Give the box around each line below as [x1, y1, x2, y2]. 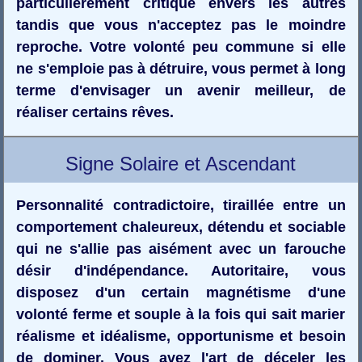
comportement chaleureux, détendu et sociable [16, 218, 346, 235]
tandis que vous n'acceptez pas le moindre [16, 16, 346, 33]
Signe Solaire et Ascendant [65, 152, 297, 175]
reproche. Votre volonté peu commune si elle [16, 38, 346, 55]
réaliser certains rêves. [16, 103, 175, 120]
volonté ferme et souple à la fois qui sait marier [16, 305, 346, 322]
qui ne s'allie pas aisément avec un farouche [16, 240, 346, 257]
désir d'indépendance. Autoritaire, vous [16, 262, 346, 279]
